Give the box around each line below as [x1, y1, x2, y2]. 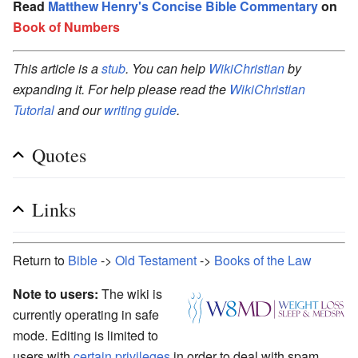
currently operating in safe [13, 304, 159, 324]
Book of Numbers [13, 17, 120, 36]
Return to [13, 250, 68, 269]
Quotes [32, 141, 86, 168]
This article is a [13, 58, 101, 78]
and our [54, 100, 104, 119]
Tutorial [13, 100, 54, 119]
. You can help [125, 58, 209, 78]
